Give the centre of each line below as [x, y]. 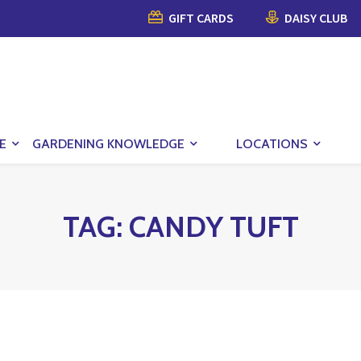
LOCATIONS [272, 143]
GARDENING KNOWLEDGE [108, 143]
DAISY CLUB [315, 18]
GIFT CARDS [200, 18]
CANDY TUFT [214, 226]
